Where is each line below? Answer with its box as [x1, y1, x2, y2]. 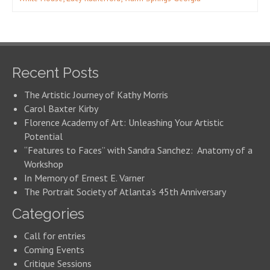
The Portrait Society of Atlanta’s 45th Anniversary [24, 186, 226, 198]
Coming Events [24, 243, 84, 256]
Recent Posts [12, 64, 99, 81]
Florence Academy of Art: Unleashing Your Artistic [24, 116, 224, 128]
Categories [12, 205, 84, 222]
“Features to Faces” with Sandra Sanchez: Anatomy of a [24, 144, 253, 156]
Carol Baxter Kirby [24, 102, 98, 115]
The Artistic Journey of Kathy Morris [24, 89, 171, 101]
